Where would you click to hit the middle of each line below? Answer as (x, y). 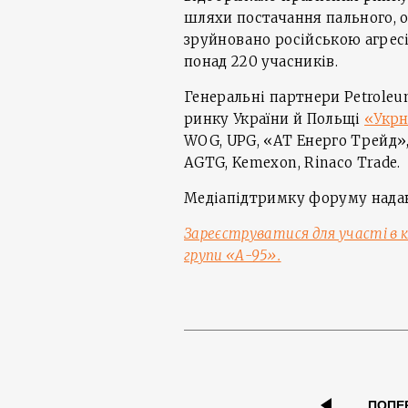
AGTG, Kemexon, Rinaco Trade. (292, 163)
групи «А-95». (233, 255)
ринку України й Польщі (275, 119)
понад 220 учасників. (261, 61)
